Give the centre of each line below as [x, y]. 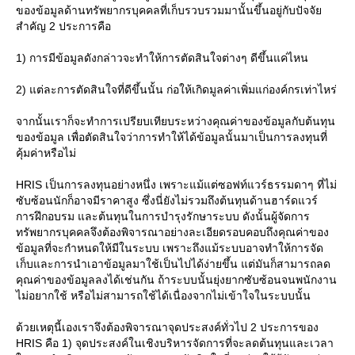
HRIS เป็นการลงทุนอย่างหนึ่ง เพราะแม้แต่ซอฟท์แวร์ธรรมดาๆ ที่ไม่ [176, 185]
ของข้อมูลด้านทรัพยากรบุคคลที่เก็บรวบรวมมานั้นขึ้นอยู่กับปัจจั [169, 10]
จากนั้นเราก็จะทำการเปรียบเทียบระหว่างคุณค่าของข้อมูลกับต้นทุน [176, 121]
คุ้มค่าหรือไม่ [46, 153]
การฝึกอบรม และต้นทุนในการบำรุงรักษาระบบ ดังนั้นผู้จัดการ [163, 216]
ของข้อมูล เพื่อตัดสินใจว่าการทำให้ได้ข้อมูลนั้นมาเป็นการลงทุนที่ [172, 137]
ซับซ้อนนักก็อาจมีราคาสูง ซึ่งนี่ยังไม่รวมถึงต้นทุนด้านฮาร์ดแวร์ [167, 200]
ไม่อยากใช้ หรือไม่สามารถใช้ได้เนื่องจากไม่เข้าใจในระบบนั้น [163, 296]
